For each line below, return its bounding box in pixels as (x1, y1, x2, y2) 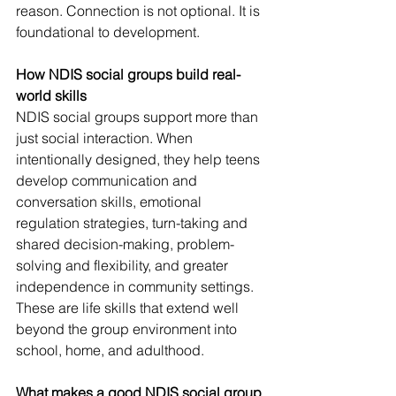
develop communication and (16, 171, 201, 189)
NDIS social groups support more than (16, 108, 262, 126)
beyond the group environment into (16, 320, 240, 338)
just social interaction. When (16, 129, 196, 147)
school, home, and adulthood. (16, 341, 204, 359)
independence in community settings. (16, 278, 254, 295)
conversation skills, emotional (16, 193, 205, 210)
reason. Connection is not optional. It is (16, 2, 263, 19)
